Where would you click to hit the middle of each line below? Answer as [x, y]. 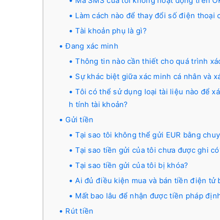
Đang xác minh [92, 46]
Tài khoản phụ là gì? [111, 31]
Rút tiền [80, 211]
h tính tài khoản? [98, 104]
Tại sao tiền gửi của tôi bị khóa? [132, 165]
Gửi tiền [80, 120]
